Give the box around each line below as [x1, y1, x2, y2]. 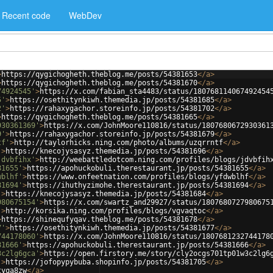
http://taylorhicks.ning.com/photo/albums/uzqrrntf [14, 138, 223, 147]
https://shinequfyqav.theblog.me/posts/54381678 [1, 215, 197, 224]
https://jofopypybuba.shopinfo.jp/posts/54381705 [5, 258, 206, 266]
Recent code [2, 9, 51, 21]
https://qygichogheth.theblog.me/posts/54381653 [1, 70, 197, 79]
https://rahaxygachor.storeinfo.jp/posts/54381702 [10, 104, 214, 113]
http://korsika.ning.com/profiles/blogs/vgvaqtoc [5, 207, 206, 215]
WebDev [69, 9, 102, 21]
